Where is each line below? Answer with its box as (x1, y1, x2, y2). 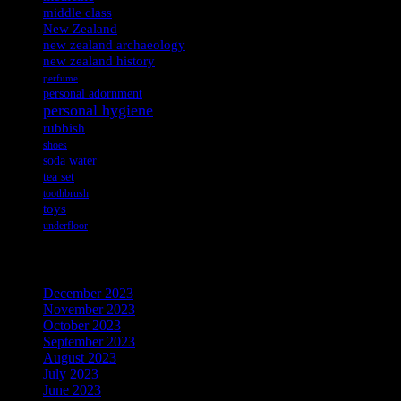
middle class (43, 4, 112, 20)
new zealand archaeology (43, 36, 185, 52)
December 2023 (43, 286, 133, 302)
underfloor (43, 218, 88, 232)
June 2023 (43, 382, 101, 398)
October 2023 (43, 318, 121, 334)
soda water (43, 153, 97, 167)
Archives (7, 249, 71, 269)
